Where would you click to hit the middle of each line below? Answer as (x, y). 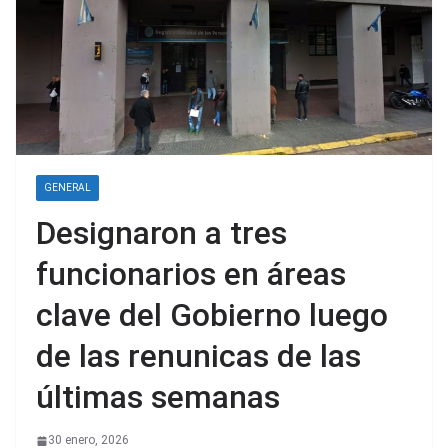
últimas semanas (158, 397)
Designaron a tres (161, 233)
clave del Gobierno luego (212, 315)
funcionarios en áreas (191, 274)
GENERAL (67, 188)
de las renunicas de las (198, 356)
